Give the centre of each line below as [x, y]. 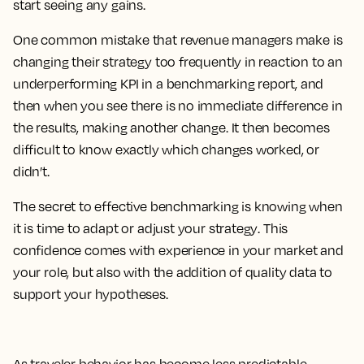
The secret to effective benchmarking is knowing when [178, 206]
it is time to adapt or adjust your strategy [136, 228]
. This [273, 228]
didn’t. [31, 171]
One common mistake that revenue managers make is [178, 40]
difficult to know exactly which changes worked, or [167, 149]
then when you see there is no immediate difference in [178, 106]
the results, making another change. [121, 128]
